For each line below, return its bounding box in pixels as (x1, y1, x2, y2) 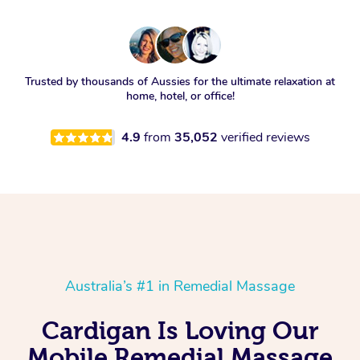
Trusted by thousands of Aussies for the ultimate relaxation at (25, 74, 335, 90)
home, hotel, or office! (125, 88, 235, 104)
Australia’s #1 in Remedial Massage (65, 276, 295, 297)
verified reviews (220, 129, 310, 147)
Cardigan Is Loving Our (41, 317, 319, 345)
